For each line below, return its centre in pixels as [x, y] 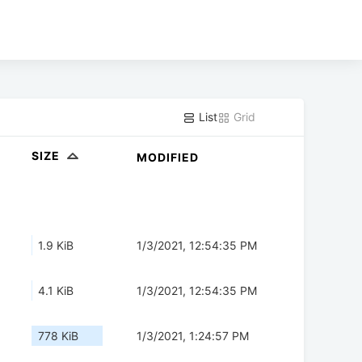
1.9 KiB [56, 246]
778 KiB [58, 336]
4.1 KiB [56, 291]
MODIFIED [168, 158]
